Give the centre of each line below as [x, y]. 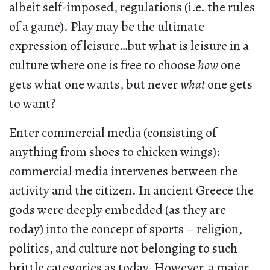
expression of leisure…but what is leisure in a [129, 46]
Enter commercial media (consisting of [113, 133]
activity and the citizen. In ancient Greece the [131, 191]
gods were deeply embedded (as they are [118, 210]
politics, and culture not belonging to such [123, 249]
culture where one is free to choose [103, 65]
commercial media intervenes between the [124, 171]
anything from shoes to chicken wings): [115, 152]
